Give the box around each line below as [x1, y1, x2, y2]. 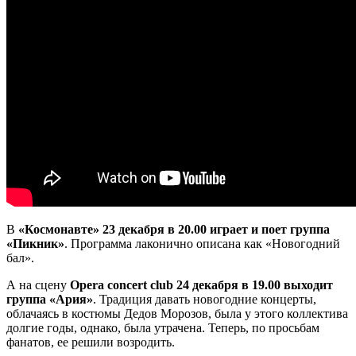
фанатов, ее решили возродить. [6, 335, 175, 349]
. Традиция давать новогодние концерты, [93, 292, 316, 306]
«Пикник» [6, 236, 64, 250]
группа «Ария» [6, 292, 93, 306]
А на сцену [6, 277, 70, 292]
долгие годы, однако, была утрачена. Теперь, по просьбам [6, 320, 319, 335]
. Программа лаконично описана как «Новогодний [64, 236, 340, 250]
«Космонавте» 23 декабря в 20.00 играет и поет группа [18, 222, 330, 236]
